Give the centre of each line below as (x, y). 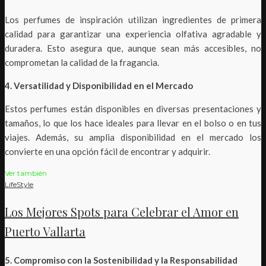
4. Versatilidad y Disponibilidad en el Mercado (99, 85)
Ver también (26, 173)
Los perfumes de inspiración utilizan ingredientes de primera (133, 19)
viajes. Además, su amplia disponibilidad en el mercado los (133, 137)
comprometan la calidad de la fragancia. (82, 62)
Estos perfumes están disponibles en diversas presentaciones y (133, 108)
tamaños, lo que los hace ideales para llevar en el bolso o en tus (133, 123)
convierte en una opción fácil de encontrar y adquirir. (107, 151)
